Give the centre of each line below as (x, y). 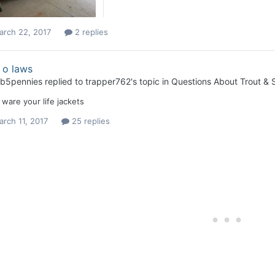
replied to (64, 82)
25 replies (89, 121)
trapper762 (108, 82)
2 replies (90, 32)
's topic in (151, 82)
